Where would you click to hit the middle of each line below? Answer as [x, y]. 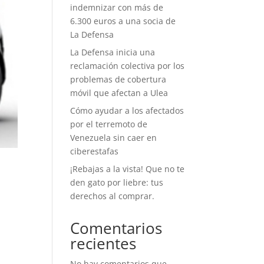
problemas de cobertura [118, 80]
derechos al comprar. [113, 196]
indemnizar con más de [117, 8]
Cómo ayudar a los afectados [127, 111]
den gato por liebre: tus [117, 183]
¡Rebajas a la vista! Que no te [128, 169]
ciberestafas [95, 151]
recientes [103, 244]
